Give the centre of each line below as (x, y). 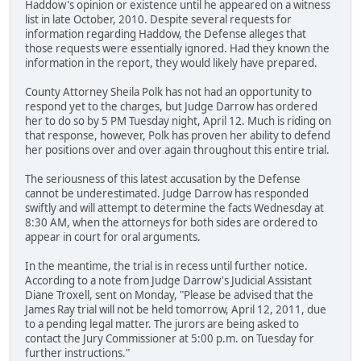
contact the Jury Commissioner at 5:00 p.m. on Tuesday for (170, 339)
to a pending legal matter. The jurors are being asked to (162, 324)
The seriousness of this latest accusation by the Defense (163, 179)
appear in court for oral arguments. (113, 237)
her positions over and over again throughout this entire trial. (177, 150)
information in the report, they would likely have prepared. (171, 63)
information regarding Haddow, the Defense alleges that (166, 34)
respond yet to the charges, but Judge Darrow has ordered (171, 107)
